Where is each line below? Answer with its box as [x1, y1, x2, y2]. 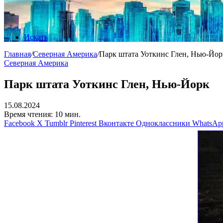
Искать [24, 33, 48, 41]
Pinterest [70, 118, 97, 127]
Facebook [4, 118, 35, 127]
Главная [4, 50, 31, 58]
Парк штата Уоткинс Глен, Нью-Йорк [4, 77, 210, 91]
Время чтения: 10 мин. [4, 110, 81, 118]
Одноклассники [136, 118, 190, 127]
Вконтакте [99, 118, 134, 127]
